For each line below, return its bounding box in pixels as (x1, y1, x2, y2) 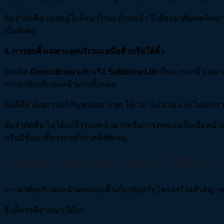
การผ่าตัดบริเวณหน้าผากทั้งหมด (4, 80, 116, 89)
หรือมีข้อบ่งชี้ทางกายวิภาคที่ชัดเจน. (4, 133, 128, 142)
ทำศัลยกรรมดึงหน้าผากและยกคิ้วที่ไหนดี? (4, 157, 222, 171)
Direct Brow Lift (30, 67, 89, 76)
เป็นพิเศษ (4, 26, 35, 35)
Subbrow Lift (108, 67, 156, 76)
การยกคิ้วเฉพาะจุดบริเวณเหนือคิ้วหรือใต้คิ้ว (12, 47, 164, 56)
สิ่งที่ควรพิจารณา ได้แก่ (4, 206, 85, 215)
